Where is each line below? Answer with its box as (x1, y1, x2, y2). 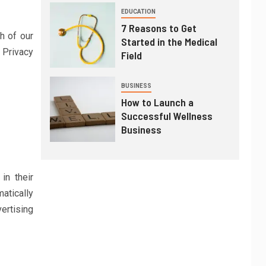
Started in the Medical (121, 35, 217, 49)
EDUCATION (121, 8, 156, 15)
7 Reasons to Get (121, 21, 197, 35)
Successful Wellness (121, 109, 213, 123)
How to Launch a (121, 96, 194, 109)
